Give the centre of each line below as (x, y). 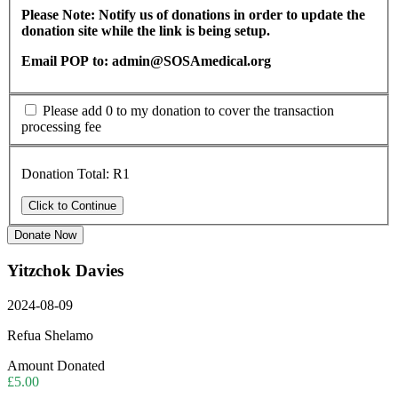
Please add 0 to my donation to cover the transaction (188, 110)
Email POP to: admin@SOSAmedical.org (146, 61)
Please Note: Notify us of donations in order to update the (193, 15)
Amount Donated (56, 365)
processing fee (61, 126)
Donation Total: (67, 174)
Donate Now (45, 235)
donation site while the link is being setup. (146, 31)
